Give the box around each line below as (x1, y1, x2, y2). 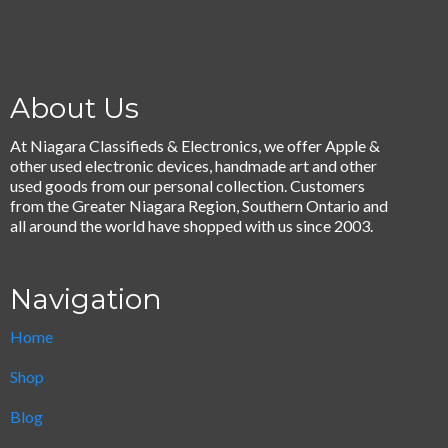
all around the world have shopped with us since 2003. (10, 215, 373, 235)
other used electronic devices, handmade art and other (10, 155, 377, 175)
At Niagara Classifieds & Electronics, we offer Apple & (10, 135, 380, 155)
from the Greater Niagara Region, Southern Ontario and (10, 195, 388, 215)
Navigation (10, 281, 162, 316)
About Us (10, 90, 139, 125)
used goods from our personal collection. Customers (10, 175, 365, 195)
